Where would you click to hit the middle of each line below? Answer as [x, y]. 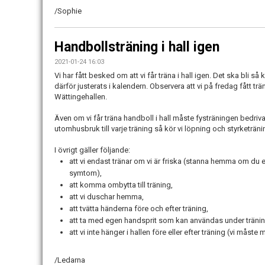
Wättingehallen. [82, 96]
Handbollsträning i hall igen [137, 47]
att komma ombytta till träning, [121, 185]
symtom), [86, 173]
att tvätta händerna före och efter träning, [139, 208]
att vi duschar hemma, [106, 196]
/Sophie [68, 11]
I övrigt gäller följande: [92, 150]
